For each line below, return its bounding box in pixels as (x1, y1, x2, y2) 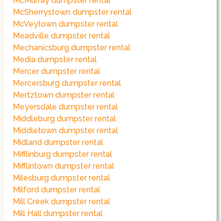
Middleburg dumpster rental (13, 114, 116, 124)
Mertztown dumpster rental (13, 90, 115, 100)
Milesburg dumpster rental (13, 173, 110, 183)
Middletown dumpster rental (13, 126, 118, 136)
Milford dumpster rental (13, 185, 101, 195)
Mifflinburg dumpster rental (13, 149, 112, 159)
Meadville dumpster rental (13, 31, 110, 41)
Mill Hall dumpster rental (13, 209, 103, 219)
